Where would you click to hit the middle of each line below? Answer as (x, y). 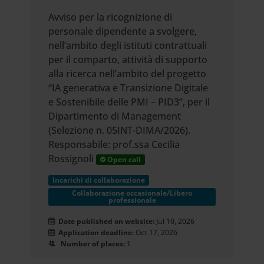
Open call (123, 160)
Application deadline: (95, 233)
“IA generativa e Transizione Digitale (128, 88)
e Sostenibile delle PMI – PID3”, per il (129, 102)
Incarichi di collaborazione (99, 180)
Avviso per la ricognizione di (110, 17)
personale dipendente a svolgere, (123, 32)
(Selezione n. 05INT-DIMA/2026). (120, 131)
